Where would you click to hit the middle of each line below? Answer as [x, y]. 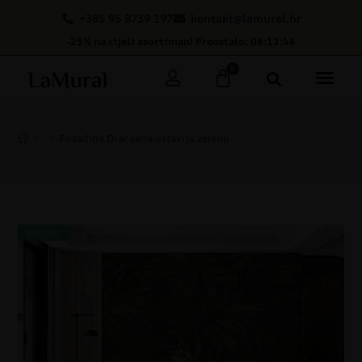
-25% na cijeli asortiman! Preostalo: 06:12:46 [181, 41]
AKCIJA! [43, 233]
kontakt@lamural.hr [246, 18]
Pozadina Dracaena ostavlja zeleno [145, 139]
